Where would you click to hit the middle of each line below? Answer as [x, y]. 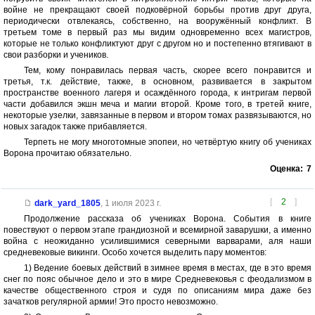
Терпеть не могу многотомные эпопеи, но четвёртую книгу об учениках [167, 142]
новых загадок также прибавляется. [75, 126]
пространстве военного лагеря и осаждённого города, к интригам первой [157, 92]
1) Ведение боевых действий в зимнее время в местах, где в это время [167, 268]
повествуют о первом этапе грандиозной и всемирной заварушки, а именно [157, 230]
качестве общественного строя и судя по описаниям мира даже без [157, 290]
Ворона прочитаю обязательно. [67, 153]
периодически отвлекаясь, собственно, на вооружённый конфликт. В [157, 21]
